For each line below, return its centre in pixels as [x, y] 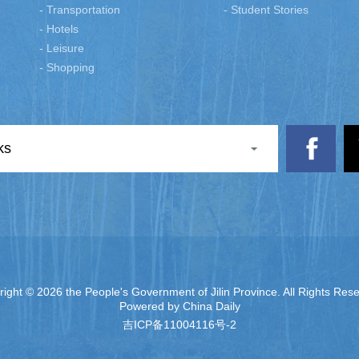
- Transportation [80, 10]
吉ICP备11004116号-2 [179, 325]
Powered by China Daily [179, 307]
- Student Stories [266, 10]
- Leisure [62, 48]
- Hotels [59, 29]
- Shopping [67, 68]
